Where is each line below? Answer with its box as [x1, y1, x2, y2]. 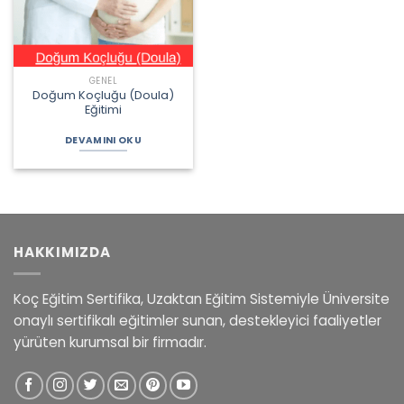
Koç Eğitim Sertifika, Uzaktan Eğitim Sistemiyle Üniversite [14, 289, 390, 309]
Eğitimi [85, 100, 122, 118]
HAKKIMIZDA [14, 242, 111, 262]
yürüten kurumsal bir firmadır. [14, 333, 207, 353]
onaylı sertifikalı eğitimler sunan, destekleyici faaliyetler [14, 311, 381, 331]
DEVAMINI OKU [65, 133, 142, 148]
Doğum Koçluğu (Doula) [32, 86, 174, 104]
